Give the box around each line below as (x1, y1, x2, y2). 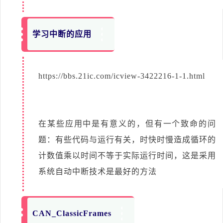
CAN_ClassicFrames (32, 209, 112, 218)
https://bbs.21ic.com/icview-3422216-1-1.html (38, 71, 205, 80)
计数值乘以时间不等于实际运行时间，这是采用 (38, 151, 216, 160)
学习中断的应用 (32, 29, 92, 38)
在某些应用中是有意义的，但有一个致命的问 (38, 119, 216, 128)
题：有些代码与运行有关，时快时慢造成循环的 (38, 135, 216, 144)
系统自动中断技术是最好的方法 (38, 167, 157, 176)
